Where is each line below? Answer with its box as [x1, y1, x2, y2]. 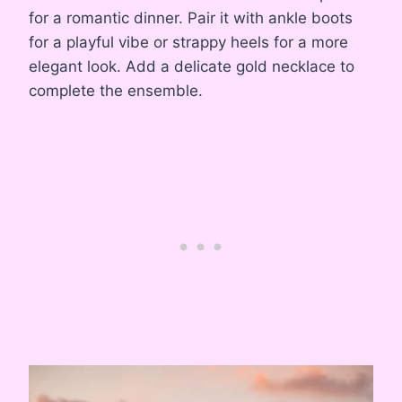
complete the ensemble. [29, 82, 203, 100]
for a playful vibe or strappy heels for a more [29, 33, 348, 52]
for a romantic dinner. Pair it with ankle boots [29, 9, 353, 28]
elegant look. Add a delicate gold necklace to [29, 57, 354, 76]
